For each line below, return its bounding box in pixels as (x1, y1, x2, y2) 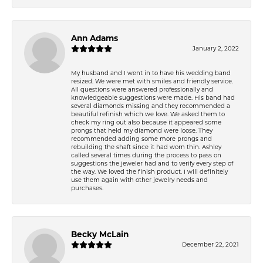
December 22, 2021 (182, 240, 239, 248)
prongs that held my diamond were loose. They (71, 126, 213, 134)
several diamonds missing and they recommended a (71, 102, 230, 109)
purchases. (71, 184, 103, 191)
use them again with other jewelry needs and (71, 176, 208, 183)
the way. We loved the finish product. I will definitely (71, 167, 228, 175)
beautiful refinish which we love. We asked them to (71, 110, 225, 117)
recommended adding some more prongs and (71, 134, 212, 142)
